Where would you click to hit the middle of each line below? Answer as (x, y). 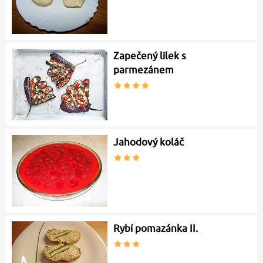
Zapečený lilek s (150, 56)
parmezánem (144, 70)
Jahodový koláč (149, 142)
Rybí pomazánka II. (156, 229)
